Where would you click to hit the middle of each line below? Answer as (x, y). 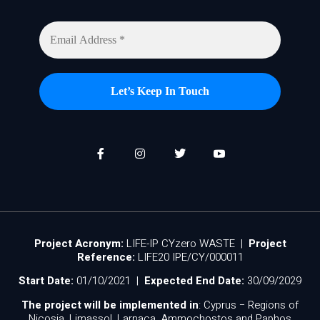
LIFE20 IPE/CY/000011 (189, 257)
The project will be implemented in (110, 305)
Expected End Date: (194, 281)
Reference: (106, 257)
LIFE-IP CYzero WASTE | (186, 243)
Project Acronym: (79, 243)
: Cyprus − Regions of (249, 305)
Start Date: (46, 281)
